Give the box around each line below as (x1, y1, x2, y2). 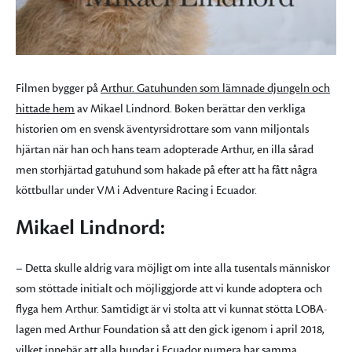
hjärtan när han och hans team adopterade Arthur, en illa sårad (16, 142, 313, 158)
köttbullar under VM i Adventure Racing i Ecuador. (16, 183, 257, 199)
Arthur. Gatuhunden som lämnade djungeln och (101, 81, 330, 97)
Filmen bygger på (16, 81, 101, 97)
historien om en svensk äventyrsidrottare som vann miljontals (16, 122, 309, 137)
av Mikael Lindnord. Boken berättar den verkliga (75, 101, 306, 117)
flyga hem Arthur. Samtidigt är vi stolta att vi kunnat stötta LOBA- (16, 302, 328, 317)
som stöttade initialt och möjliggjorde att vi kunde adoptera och (16, 281, 322, 297)
